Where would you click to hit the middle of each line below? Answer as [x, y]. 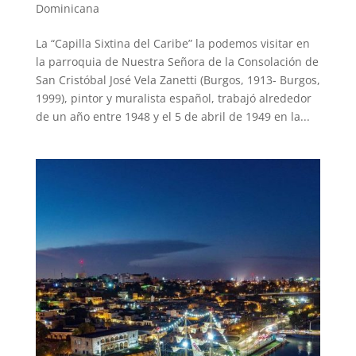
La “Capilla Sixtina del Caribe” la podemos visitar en [172, 44]
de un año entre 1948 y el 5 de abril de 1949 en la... [172, 117]
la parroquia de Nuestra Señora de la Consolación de [177, 62]
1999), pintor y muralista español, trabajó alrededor [173, 99]
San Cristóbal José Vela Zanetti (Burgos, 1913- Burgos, [178, 80]
